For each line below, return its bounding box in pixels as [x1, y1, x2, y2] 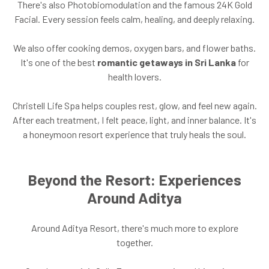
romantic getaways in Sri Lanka [97, 56, 236, 68]
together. [116, 236, 153, 248]
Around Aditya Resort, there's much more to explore [31, 222, 238, 234]
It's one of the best [20, 56, 97, 68]
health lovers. [107, 70, 162, 82]
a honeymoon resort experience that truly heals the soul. [23, 128, 246, 140]
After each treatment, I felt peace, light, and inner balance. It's [13, 113, 256, 125]
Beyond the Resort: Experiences [28, 170, 241, 189]
